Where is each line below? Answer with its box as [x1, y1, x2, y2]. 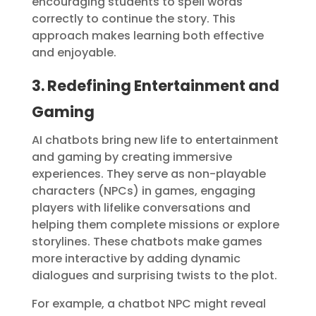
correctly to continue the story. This [31, 11, 236, 28]
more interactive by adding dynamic [31, 250, 241, 267]
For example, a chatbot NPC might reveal [31, 296, 266, 312]
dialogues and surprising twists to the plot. [31, 267, 277, 284]
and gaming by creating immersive [31, 149, 232, 166]
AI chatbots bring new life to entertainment [31, 132, 279, 149]
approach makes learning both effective [31, 28, 264, 44]
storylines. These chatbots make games [31, 233, 262, 250]
